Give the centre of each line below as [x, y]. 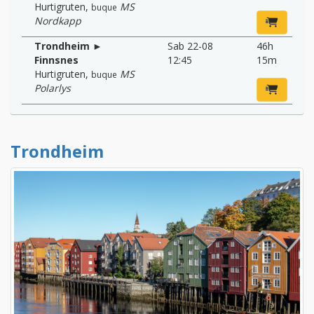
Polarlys [53, 88]
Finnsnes [56, 60]
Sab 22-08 [190, 46]
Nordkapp [58, 20]
